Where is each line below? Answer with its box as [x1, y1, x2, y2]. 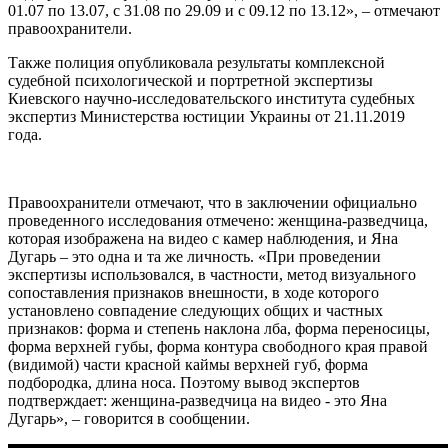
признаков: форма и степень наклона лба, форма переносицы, [8, 319, 430, 337]
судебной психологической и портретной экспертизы [8, 71, 373, 89]
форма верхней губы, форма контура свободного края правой [8, 337, 428, 355]
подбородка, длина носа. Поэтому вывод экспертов [8, 373, 360, 391]
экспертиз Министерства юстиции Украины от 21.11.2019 [8, 107, 405, 125]
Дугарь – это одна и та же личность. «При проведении [8, 247, 381, 265]
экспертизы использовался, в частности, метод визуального [8, 265, 416, 283]
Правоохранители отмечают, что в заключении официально [8, 193, 417, 211]
